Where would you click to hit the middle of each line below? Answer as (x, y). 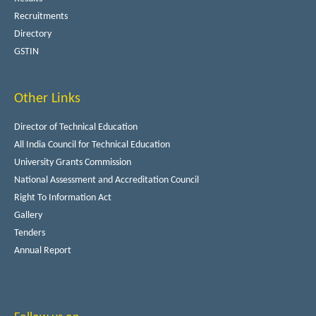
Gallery (28, 215)
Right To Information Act (63, 197)
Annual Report (43, 250)
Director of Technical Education (76, 127)
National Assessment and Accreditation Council (107, 180)
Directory (33, 34)
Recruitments (41, 16)
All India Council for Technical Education (92, 145)
